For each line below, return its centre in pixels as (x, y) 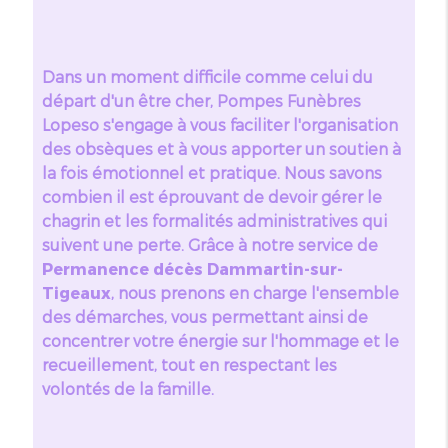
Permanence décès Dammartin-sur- (192, 268)
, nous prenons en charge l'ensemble (254, 292)
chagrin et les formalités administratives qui (214, 220)
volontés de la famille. (127, 388)
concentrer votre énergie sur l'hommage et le (220, 340)
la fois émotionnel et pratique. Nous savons (211, 172)
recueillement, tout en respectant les (189, 364)
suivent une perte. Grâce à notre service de (209, 244)
